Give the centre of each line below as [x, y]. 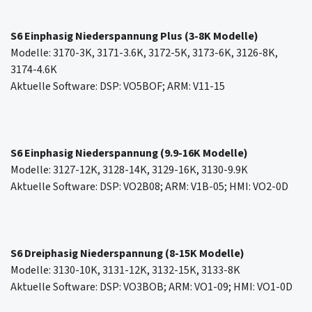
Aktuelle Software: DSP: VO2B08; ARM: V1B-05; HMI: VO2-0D [149, 187]
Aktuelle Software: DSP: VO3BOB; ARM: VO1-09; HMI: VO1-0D [151, 287]
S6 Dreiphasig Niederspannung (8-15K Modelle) [127, 254]
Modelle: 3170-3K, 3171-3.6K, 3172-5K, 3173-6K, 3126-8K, [144, 53]
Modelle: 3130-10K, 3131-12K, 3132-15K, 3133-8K [125, 271]
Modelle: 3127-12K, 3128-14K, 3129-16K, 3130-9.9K [129, 170]
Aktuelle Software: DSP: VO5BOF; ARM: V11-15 [118, 87]
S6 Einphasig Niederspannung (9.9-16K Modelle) [129, 154]
